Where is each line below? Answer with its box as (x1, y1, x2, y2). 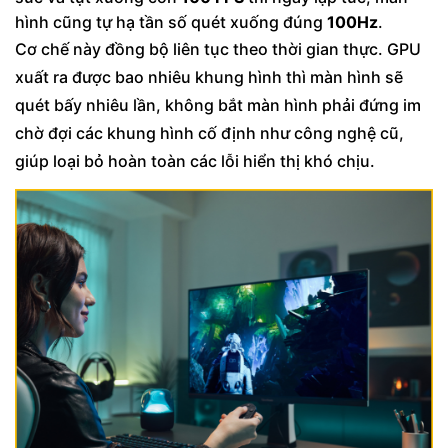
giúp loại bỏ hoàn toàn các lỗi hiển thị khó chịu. (15, 150, 375, 171)
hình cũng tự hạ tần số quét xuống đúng (15, 11, 327, 32)
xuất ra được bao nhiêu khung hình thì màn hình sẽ (15, 66, 403, 87)
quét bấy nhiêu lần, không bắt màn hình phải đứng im (15, 94, 421, 115)
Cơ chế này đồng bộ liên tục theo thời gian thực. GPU (15, 38, 421, 59)
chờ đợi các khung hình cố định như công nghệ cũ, (15, 122, 404, 143)
